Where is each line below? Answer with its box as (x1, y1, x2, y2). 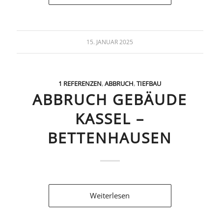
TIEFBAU (137, 79, 162, 88)
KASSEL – (75, 108, 145, 129)
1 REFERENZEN (58, 79, 102, 88)
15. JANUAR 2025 (86, 37, 134, 46)
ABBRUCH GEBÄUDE (32, 89, 188, 110)
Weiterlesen (90, 190, 130, 200)
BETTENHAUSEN (48, 127, 172, 148)
